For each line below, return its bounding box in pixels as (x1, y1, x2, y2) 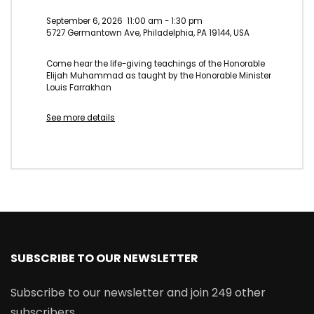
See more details (46, 112, 115, 124)
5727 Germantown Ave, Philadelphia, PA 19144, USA (46, 27, 250, 39)
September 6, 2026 (46, 15, 123, 27)
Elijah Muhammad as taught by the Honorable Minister (46, 69, 271, 81)
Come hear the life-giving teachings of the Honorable (46, 57, 265, 69)
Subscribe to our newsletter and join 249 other (11, 285, 266, 301)
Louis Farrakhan (46, 81, 111, 93)
